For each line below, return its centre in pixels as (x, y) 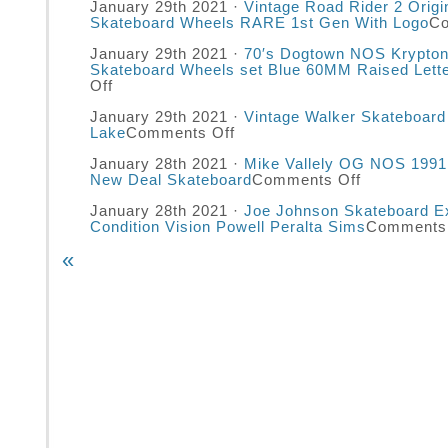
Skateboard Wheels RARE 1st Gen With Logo (259, 23)
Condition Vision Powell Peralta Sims (228, 227)
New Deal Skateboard (171, 180)
